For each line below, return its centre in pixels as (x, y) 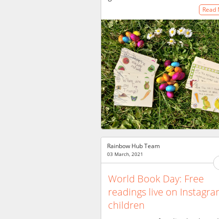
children (126, 205)
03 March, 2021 (125, 154)
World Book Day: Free (156, 178)
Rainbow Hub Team (133, 146)
